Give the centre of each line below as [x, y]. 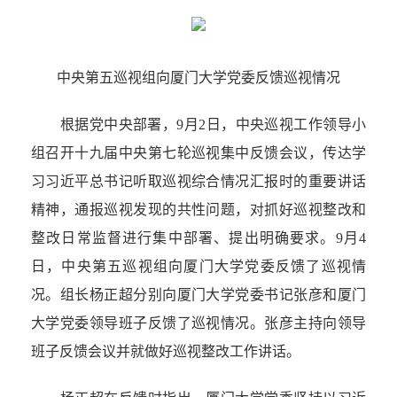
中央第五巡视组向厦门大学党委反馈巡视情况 [198, 78]
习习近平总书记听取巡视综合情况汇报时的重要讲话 [198, 182]
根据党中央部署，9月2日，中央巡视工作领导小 [198, 125]
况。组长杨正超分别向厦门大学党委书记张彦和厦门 [198, 295]
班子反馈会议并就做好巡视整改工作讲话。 [166, 352]
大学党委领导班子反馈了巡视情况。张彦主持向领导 [198, 323]
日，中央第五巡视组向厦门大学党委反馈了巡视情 [198, 267]
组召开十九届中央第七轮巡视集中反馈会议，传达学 [198, 153]
